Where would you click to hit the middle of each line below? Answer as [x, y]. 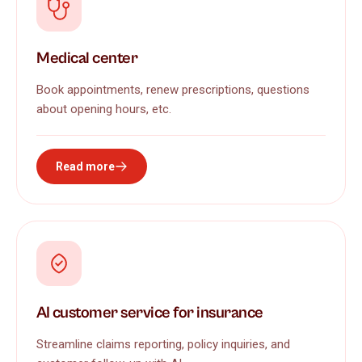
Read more [85, 166]
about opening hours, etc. [104, 109]
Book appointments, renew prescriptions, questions [173, 89]
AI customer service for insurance [150, 313]
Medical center [87, 58]
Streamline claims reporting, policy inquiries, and [163, 344]
